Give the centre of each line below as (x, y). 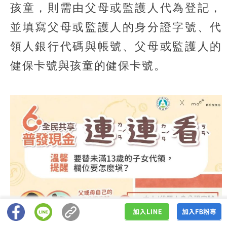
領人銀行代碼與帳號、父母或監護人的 (116, 46)
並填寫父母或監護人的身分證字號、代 (116, 27)
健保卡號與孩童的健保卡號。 (88, 65)
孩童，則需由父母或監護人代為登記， (116, 8)
